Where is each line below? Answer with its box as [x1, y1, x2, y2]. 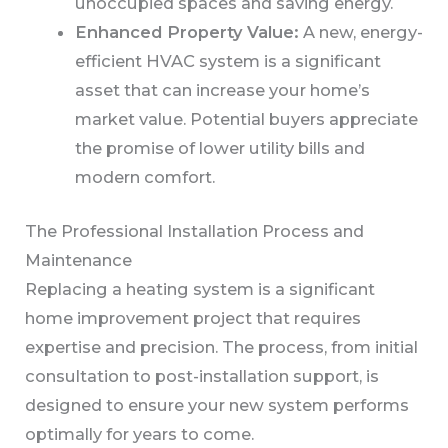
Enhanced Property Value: [74, 22, 299, 43]
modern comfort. [74, 167, 215, 188]
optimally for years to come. [25, 423, 255, 444]
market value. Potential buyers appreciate [74, 109, 418, 130]
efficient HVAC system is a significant [74, 51, 381, 72]
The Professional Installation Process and [25, 220, 365, 241]
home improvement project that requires [25, 307, 362, 328]
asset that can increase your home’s [74, 80, 370, 101]
